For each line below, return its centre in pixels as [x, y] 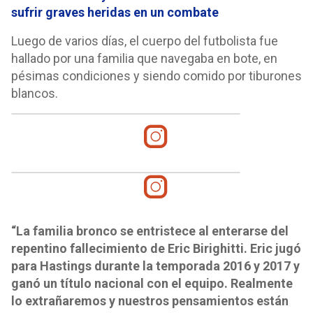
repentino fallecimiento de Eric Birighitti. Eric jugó [156, 248]
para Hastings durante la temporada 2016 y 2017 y [155, 266]
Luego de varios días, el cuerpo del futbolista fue [145, 41]
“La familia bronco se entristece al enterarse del [150, 231]
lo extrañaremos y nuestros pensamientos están [150, 301]
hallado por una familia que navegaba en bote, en [144, 58]
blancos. [35, 93]
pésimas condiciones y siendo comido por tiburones [156, 76]
